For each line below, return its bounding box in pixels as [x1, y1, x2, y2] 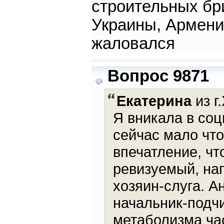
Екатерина [116, 92, 191, 109]
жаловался [91, 34, 175, 53]
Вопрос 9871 [107, 67, 209, 85]
